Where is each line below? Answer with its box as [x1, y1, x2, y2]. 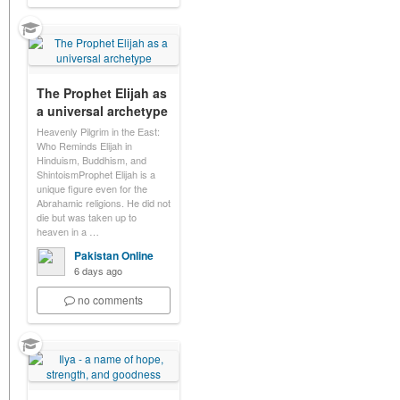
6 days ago [74, 263, 122, 278]
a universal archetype [37, 102, 168, 120]
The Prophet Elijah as [37, 84, 167, 102]
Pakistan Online [74, 247, 154, 263]
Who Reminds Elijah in [37, 138, 132, 153]
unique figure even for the [37, 181, 147, 196]
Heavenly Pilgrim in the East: [37, 124, 160, 138]
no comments [78, 292, 143, 307]
